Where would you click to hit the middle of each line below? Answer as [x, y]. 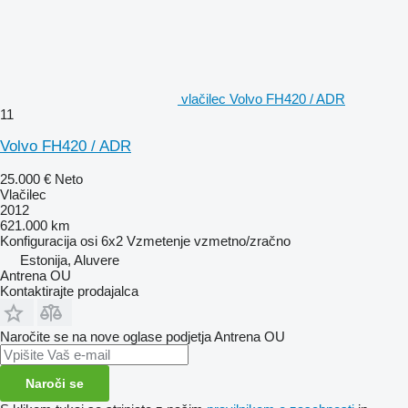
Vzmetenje [158, 240]
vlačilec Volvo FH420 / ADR [263, 98]
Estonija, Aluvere [70, 260]
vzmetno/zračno [242, 240]
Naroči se [55, 383]
